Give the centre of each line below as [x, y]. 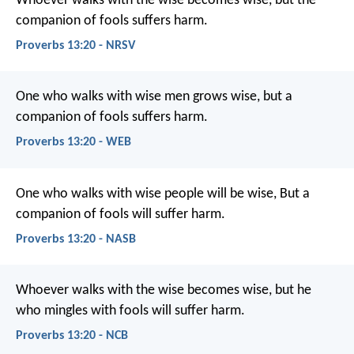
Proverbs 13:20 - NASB [76, 239]
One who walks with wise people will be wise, [146, 194]
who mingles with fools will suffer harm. [130, 311]
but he [292, 290]
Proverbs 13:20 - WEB [73, 143]
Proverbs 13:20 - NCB [72, 336]
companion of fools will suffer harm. [121, 214]
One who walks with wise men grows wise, [138, 97]
